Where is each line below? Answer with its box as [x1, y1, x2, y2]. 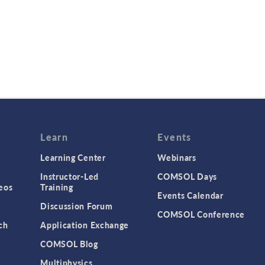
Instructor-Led [40, 170, 99, 182]
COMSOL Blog [40, 238, 98, 250]
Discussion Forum [40, 200, 113, 212]
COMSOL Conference [157, 208, 245, 220]
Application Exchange [40, 219, 130, 231]
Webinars [157, 151, 196, 163]
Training [40, 181, 73, 193]
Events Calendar [157, 189, 224, 201]
